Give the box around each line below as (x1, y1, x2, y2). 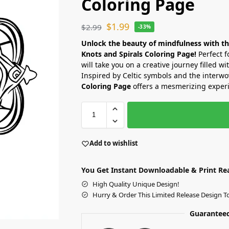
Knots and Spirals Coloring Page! (81, 49, 196, 59)
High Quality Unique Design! (92, 179, 179, 189)
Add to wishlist (89, 139, 138, 148)
